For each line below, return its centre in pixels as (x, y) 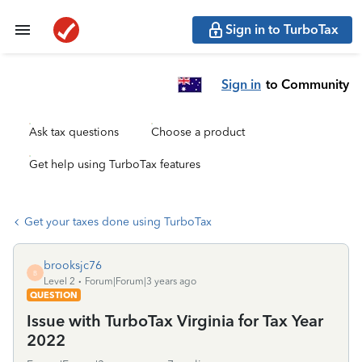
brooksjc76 (73, 265)
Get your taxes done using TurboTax (118, 222)
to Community (307, 84)
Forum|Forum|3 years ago (141, 281)
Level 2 (59, 281)
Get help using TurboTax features (115, 164)
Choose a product (198, 132)
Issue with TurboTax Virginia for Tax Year (175, 321)
